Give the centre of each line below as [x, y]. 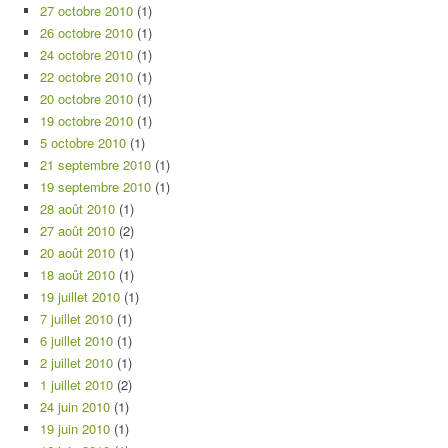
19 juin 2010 [75, 428]
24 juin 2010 [75, 406]
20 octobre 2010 [86, 98]
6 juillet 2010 [76, 340]
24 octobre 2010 [86, 54]
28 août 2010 [77, 208]
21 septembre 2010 [95, 164]
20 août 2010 [77, 252]
